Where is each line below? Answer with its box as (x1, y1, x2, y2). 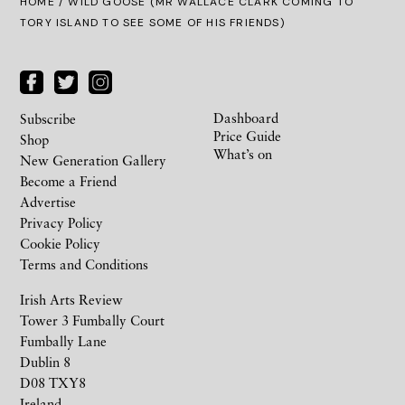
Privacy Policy (20, 213, 103, 231)
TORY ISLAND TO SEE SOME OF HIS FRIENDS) (20, 15, 285, 30)
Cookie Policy (20, 234, 100, 251)
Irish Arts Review (20, 290, 123, 307)
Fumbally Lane (20, 332, 107, 349)
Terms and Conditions (20, 255, 148, 272)
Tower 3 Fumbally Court (20, 311, 165, 328)
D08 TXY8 (20, 373, 86, 391)
